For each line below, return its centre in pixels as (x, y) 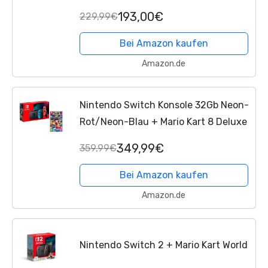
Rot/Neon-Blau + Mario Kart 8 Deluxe (163, 122)
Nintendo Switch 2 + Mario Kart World (163, 245)
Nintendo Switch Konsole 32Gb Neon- (164, 105)
